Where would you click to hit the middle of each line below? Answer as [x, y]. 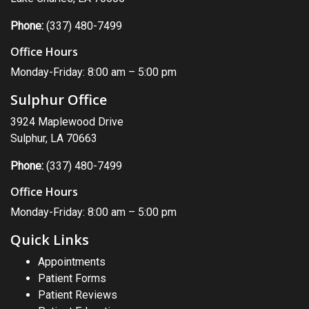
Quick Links [50, 240]
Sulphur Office [59, 100]
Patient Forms [72, 278]
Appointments [72, 262]
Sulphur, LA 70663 [54, 138]
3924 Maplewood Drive [67, 122]
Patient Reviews [78, 295]
